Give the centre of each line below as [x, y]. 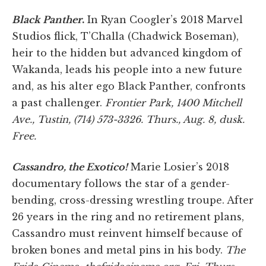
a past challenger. [58, 103]
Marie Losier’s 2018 [178, 167]
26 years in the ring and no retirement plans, [128, 217]
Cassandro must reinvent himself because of [127, 234]
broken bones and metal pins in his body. [119, 250]
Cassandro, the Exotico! [70, 167]
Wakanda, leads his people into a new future [127, 70]
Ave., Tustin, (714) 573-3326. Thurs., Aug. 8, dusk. [128, 120]
